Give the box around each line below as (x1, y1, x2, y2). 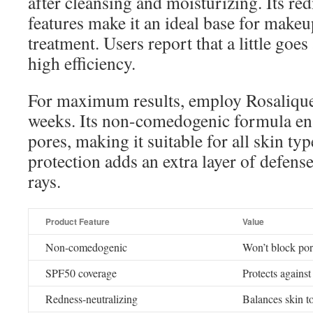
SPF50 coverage (45, 265, 117, 280)
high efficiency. (28, 51, 136, 75)
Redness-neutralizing (45, 291, 138, 306)
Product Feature (45, 215, 110, 228)
